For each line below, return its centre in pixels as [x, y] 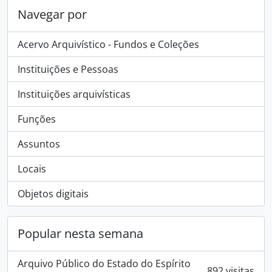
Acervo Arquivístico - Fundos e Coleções [108, 44]
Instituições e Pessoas [68, 69]
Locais [32, 169]
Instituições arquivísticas [74, 94]
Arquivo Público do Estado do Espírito [104, 263]
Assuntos [39, 144]
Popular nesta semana [80, 233]
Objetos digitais [53, 194]
